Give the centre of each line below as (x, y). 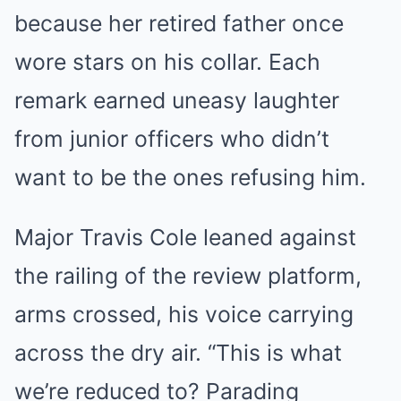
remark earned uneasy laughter (177, 100)
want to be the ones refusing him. (190, 177)
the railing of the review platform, (188, 275)
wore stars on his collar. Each (167, 61)
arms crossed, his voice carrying (184, 314)
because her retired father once (179, 23)
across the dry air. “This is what (178, 352)
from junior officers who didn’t (172, 138)
